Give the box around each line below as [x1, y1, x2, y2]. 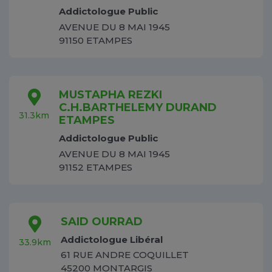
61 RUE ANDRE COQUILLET [61, 249, 189, 261]
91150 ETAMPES [59, 34, 132, 46]
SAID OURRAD [61, 214, 143, 228]
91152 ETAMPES [59, 161, 132, 173]
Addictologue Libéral [61, 233, 163, 245]
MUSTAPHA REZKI [59, 87, 162, 101]
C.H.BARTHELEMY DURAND [59, 100, 217, 114]
